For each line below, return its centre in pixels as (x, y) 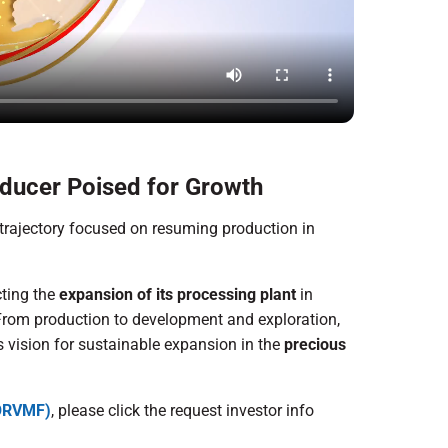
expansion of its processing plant (177, 294)
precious (315, 344)
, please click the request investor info (182, 410)
